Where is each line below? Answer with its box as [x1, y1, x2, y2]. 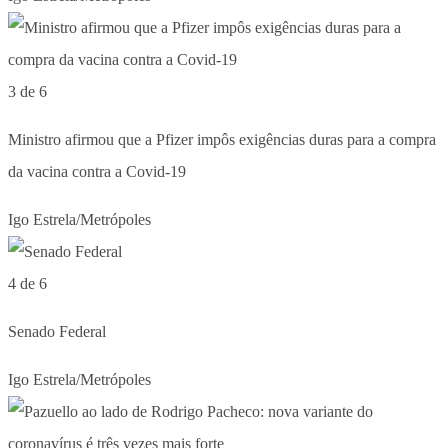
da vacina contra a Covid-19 [8, 162, 186, 180]
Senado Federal [8, 322, 106, 340]
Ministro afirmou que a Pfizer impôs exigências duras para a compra [8, 130, 436, 148]
